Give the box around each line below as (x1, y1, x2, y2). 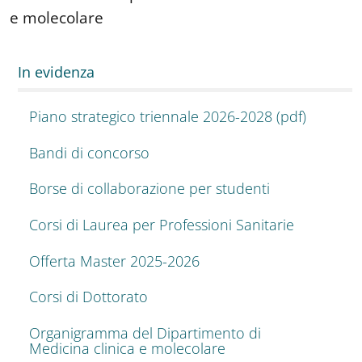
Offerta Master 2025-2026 (29, 250, 200, 271)
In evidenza (18, 62, 95, 82)
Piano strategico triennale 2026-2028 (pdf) (29, 107, 306, 127)
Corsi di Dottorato (29, 287, 148, 307)
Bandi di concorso (29, 142, 149, 162)
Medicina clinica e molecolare (29, 338, 225, 358)
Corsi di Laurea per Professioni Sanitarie (29, 214, 294, 234)
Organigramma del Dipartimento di (29, 322, 261, 343)
